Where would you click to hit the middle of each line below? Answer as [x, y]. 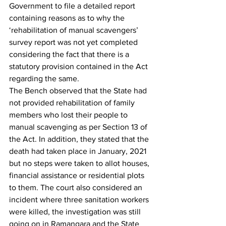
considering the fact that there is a [70, 54]
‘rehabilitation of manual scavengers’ [75, 30]
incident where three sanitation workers [80, 200]
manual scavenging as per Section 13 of [79, 127]
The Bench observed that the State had [79, 91]
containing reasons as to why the [68, 18]
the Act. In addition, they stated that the [80, 139]
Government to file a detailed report [73, 6]
